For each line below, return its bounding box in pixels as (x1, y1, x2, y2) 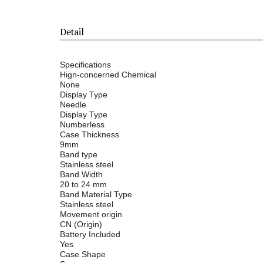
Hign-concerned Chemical (60, 69, 156, 79)
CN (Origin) (60, 219, 102, 229)
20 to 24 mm (60, 179, 107, 189)
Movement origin (60, 209, 122, 219)
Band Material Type (60, 189, 132, 199)
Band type (60, 149, 97, 159)
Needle (60, 99, 86, 109)
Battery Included (60, 229, 120, 239)
